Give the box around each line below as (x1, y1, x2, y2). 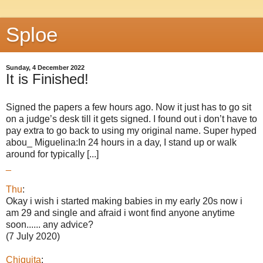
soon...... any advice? (6, 219, 93, 230)
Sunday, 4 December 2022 (6, 64, 85, 71)
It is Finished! (6, 71, 89, 87)
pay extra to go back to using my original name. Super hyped (6, 125, 257, 136)
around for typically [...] (6, 149, 99, 159)
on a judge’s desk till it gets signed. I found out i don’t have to (6, 113, 257, 124)
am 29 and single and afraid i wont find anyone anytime (6, 207, 235, 218)
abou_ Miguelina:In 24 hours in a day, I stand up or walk (6, 137, 237, 147)
